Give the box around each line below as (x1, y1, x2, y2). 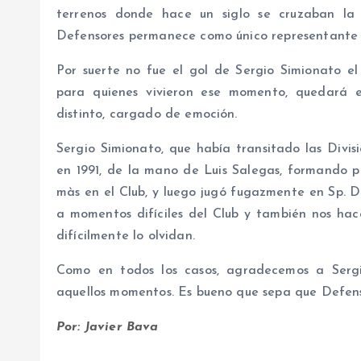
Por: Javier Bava (56, 321, 159, 334)
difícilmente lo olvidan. (56, 230, 195, 243)
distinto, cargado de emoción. (56, 108, 238, 121)
